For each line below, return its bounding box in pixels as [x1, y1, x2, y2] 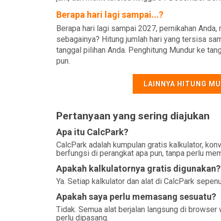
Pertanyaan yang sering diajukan [56, 110, 210, 122]
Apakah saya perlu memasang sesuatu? [56, 191, 216, 202]
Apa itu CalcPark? [56, 127, 128, 137]
